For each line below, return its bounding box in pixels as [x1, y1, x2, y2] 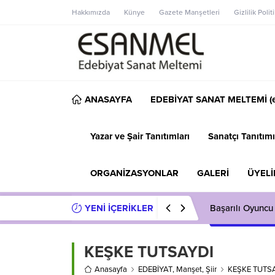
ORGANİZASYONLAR [90, 167, 179, 179]
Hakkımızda [72, 8, 110, 17]
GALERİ [197, 167, 229, 179]
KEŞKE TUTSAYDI [84, 242, 214, 261]
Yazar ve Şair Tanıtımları [90, 130, 190, 142]
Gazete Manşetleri [159, 8, 220, 17]
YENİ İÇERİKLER [85, 202, 153, 214]
